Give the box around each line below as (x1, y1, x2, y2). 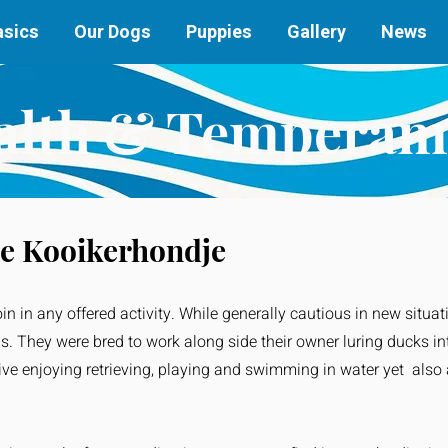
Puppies (185, 19, 252, 46)
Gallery (286, 19, 346, 46)
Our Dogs (73, 19, 151, 46)
